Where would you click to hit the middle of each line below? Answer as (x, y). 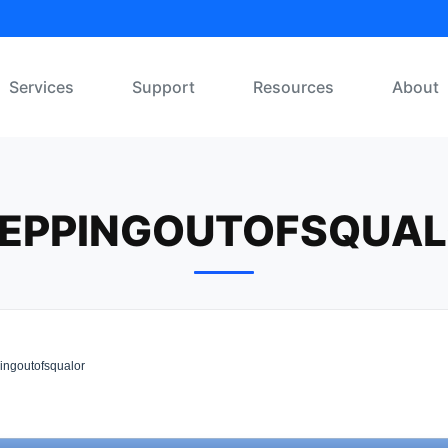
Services (41, 87)
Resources (293, 87)
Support (163, 87)
